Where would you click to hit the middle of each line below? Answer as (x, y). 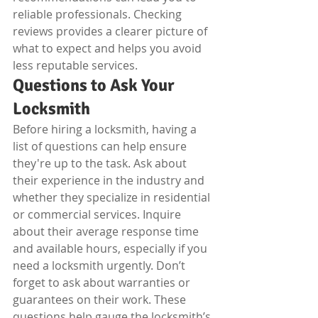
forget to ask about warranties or (103, 283)
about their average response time (107, 231)
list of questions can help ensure (101, 146)
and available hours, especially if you (111, 248)
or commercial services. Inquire (98, 214)
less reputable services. (75, 65)
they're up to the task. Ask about (101, 163)
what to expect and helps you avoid (109, 48)
